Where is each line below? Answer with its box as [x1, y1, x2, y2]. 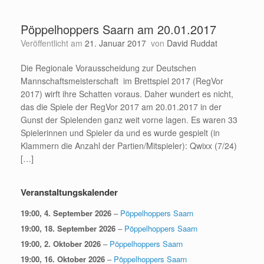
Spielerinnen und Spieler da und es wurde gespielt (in [21, 127, 220, 139]
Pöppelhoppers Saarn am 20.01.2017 [21, 21, 216, 38]
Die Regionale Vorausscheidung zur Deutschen [21, 62, 196, 74]
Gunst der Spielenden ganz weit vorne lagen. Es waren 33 [21, 114, 237, 126]
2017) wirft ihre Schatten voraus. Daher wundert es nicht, [21, 88, 233, 100]
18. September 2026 [44, 223, 115, 235]
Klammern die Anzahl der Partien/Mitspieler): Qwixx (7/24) [21, 140, 237, 152]
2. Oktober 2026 [44, 238, 101, 250]
